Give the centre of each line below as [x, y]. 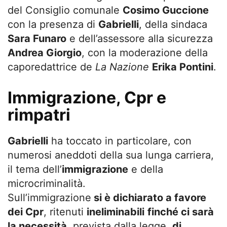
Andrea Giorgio [45, 52]
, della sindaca [173, 24]
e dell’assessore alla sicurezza [140, 38]
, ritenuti [65, 212]
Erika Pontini [183, 67]
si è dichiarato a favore [149, 197]
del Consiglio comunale [65, 10]
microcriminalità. [47, 183]
